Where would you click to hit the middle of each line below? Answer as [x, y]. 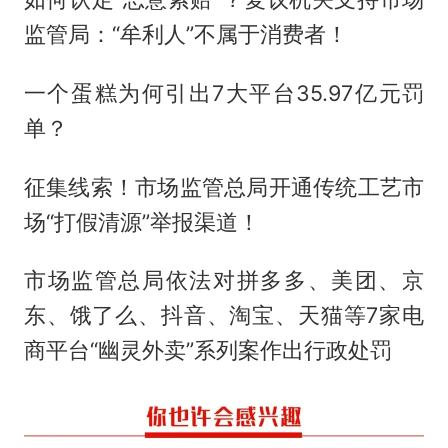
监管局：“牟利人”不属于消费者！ [185, 33]
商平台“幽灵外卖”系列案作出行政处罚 [207, 350]
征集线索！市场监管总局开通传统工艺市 [224, 186]
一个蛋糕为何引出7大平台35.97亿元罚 [224, 92]
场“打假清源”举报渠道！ [141, 221]
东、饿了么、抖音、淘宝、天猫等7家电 [224, 315]
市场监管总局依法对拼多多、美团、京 [224, 280]
